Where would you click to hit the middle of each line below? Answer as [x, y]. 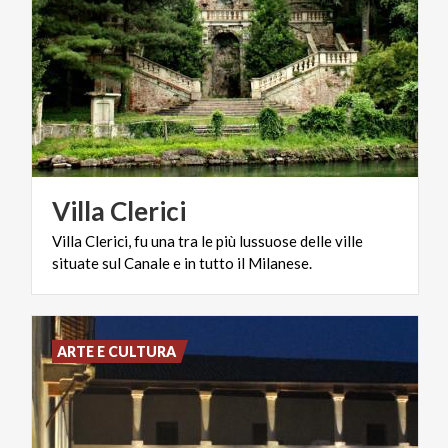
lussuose [268, 240]
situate [75, 262]
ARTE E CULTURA [117, 351]
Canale [147, 262]
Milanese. [280, 262]
